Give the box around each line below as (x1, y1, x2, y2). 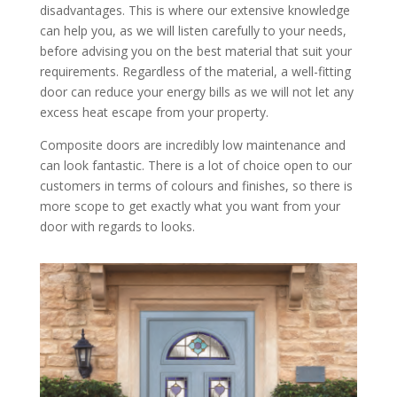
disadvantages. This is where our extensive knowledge (39, 2, 350, 19)
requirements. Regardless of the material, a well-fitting (39, 63, 351, 80)
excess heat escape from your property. (39, 104, 269, 121)
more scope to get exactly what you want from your (39, 198, 340, 214)
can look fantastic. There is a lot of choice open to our (39, 157, 352, 174)
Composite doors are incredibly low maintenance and (39, 136, 346, 153)
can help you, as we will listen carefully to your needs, (39, 22, 346, 39)
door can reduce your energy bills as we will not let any (39, 83, 354, 100)
